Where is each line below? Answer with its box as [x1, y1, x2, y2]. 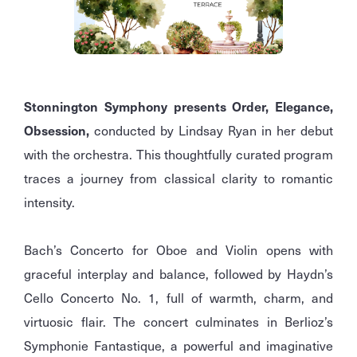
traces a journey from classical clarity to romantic [24, 168, 333, 188]
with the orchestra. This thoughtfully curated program [24, 144, 333, 164]
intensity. [24, 192, 75, 212]
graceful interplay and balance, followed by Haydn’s [24, 264, 333, 284]
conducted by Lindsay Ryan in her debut [89, 120, 333, 140]
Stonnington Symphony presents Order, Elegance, [24, 96, 333, 116]
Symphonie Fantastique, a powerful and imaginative [24, 335, 333, 355]
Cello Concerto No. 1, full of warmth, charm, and [24, 288, 333, 308]
